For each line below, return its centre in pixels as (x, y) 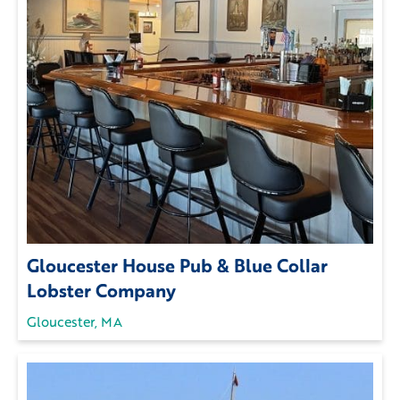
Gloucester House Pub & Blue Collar (177, 266)
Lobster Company (101, 291)
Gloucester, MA (75, 322)
